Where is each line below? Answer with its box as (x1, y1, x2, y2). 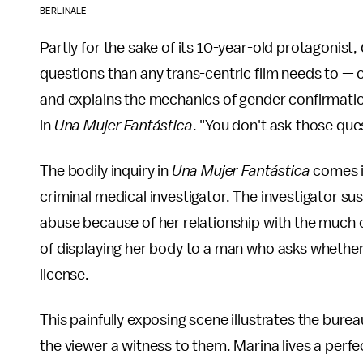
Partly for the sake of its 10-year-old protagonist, (40, 39, 361, 56)
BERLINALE (40, 6, 87, 15)
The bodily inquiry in (40, 162, 172, 179)
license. (40, 266, 89, 283)
